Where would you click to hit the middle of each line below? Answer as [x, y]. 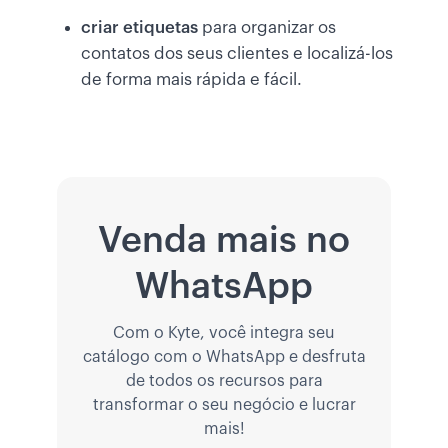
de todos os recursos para [224, 381]
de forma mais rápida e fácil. [191, 80]
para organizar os [269, 28]
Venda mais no [224, 240]
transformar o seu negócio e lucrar [224, 405]
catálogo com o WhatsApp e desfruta [224, 357]
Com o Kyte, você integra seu [224, 333]
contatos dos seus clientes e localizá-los [237, 54]
